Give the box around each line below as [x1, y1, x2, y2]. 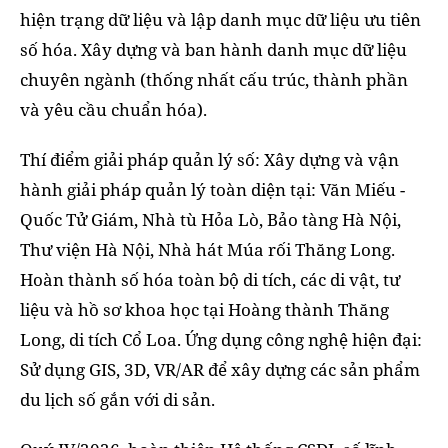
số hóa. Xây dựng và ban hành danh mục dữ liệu [20, 38, 407, 62]
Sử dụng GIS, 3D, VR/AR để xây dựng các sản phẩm [20, 358, 420, 382]
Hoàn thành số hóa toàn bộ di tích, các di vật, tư [20, 268, 400, 292]
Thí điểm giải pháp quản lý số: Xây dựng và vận [20, 148, 399, 172]
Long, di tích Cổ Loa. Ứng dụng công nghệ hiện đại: [20, 328, 422, 352]
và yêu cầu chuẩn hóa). [20, 98, 207, 122]
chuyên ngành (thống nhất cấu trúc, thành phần [20, 68, 408, 92]
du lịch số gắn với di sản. [20, 388, 215, 412]
